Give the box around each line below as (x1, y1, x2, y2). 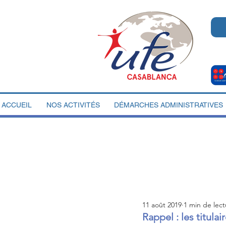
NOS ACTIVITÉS (46, 101, 100, 109)
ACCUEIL (1, 101, 32, 109)
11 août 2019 (142, 200, 182, 209)
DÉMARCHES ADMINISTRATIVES (114, 101, 223, 109)
